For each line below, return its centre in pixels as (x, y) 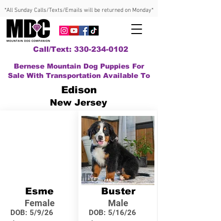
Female (39, 203)
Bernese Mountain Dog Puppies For (79, 66)
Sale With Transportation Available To (79, 75)
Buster (118, 191)
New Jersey (78, 103)
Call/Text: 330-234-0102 (80, 49)
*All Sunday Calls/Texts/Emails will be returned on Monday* (79, 10)
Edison (79, 90)
